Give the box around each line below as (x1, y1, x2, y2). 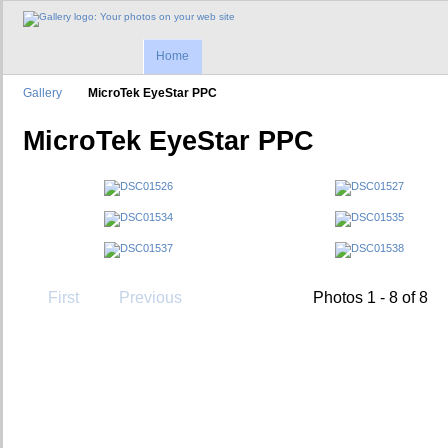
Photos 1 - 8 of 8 (313, 288, 429, 306)
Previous (118, 288, 182, 306)
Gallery (23, 86, 62, 100)
